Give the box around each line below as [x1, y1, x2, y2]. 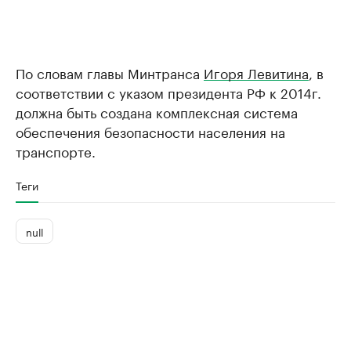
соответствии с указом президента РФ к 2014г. [16, 81, 321, 103]
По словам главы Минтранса [16, 62, 204, 83]
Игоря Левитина [204, 62, 309, 83]
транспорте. [16, 140, 96, 161]
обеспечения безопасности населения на [16, 121, 285, 142]
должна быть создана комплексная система [16, 101, 298, 122]
